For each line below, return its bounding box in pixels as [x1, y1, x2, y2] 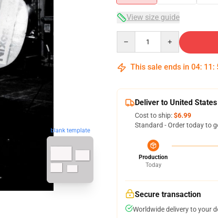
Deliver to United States [135, 98, 217, 107]
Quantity [116, 32, 143, 39]
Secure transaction [135, 190, 201, 199]
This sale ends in [128, 62, 191, 72]
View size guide [127, 13, 180, 22]
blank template [50, 127, 90, 134]
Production [139, 154, 168, 161]
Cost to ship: [135, 111, 174, 119]
